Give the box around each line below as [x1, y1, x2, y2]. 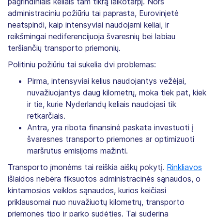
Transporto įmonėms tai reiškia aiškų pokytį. [8, 162, 167, 172]
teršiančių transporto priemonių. [8, 43, 121, 53]
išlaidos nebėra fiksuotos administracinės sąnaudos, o [8, 173, 201, 184]
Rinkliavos [167, 162, 202, 172]
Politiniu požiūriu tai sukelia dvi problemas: [8, 59, 156, 69]
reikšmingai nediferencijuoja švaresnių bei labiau [8, 31, 175, 41]
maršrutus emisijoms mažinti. [27, 145, 128, 155]
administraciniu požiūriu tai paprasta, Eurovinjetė [8, 8, 179, 18]
